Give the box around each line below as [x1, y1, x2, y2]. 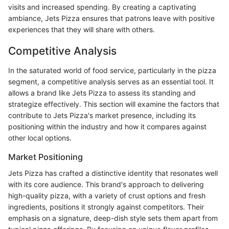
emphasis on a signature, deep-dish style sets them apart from [8, 214, 218, 223]
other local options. [8, 133, 72, 142]
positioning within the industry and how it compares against [8, 122, 207, 131]
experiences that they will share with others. [8, 25, 155, 34]
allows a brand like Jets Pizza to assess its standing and [8, 88, 196, 97]
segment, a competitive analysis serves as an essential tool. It [8, 77, 214, 86]
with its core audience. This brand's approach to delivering [8, 180, 204, 189]
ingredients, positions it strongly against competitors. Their [8, 202, 204, 212]
